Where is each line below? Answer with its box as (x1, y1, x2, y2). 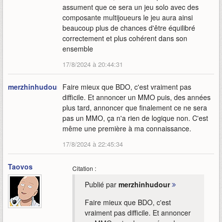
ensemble (62, 44, 93, 54)
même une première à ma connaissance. (62, 123, 191, 134)
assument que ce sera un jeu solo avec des (62, 2, 199, 12)
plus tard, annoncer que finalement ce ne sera (62, 103, 207, 113)
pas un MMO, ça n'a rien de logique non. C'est (62, 113, 208, 123)
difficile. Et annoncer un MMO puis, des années (62, 92, 211, 103)
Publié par (85, 179, 118, 190)
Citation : (72, 164, 96, 173)
